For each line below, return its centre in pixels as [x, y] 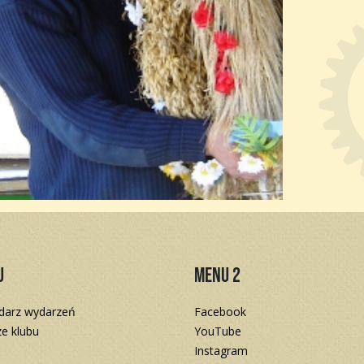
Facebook [220, 312]
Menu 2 [217, 276]
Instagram [221, 351]
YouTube [218, 331]
